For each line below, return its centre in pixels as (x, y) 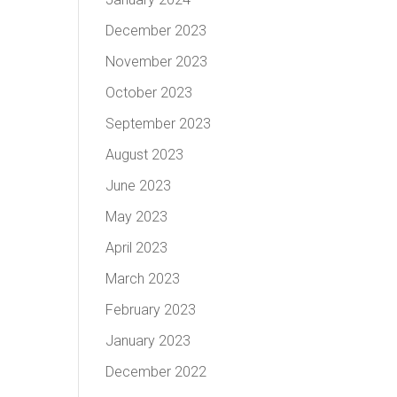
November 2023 (157, 62)
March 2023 (143, 279)
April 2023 (137, 248)
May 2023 (137, 217)
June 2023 (139, 186)
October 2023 (149, 93)
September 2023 (159, 124)
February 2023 (151, 310)
